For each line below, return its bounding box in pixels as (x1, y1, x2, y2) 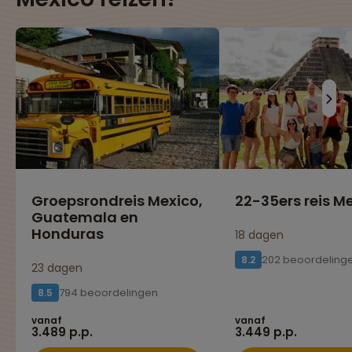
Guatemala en (31, 207, 138, 228)
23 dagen (31, 260, 82, 277)
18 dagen (234, 227, 284, 244)
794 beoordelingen (59, 285, 158, 301)
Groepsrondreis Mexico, (31, 191, 203, 211)
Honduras (31, 224, 104, 244)
